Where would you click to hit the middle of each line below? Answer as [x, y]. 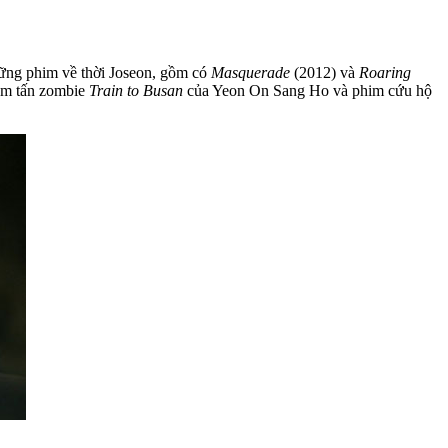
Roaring [385, 72]
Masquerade [252, 72]
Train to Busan [136, 90]
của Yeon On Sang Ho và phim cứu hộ [307, 90]
